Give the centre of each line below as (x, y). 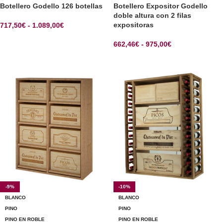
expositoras (134, 25)
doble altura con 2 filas (152, 16)
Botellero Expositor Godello (161, 6)
